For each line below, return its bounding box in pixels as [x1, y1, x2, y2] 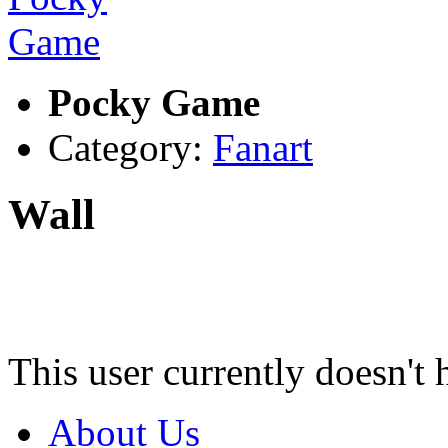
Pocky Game [48, 81, 260, 125]
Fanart [213, 126, 313, 170]
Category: [48, 126, 213, 170]
